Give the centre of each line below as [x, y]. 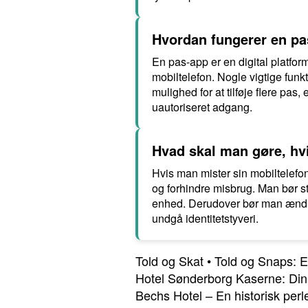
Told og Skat [169, 261]
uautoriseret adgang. [202, 107]
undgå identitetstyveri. [205, 218]
